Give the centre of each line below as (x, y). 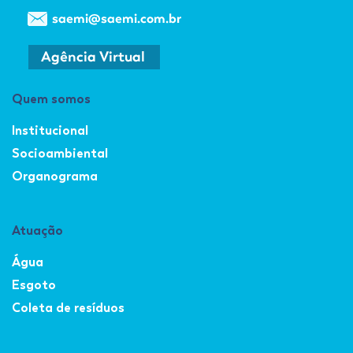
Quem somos (51, 99)
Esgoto (34, 285)
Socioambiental (60, 154)
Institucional (50, 131)
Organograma (55, 176)
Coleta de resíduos (68, 308)
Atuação (37, 231)
